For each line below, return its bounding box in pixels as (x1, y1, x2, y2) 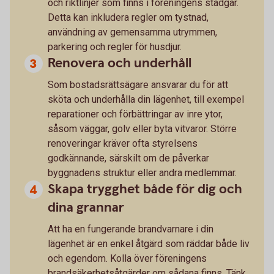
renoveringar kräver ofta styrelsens (48, 137, 198, 149)
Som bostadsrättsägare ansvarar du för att (48, 78, 228, 91)
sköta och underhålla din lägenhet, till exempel (48, 93, 244, 105)
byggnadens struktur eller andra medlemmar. (48, 166, 237, 179)
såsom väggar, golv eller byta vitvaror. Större (48, 122, 237, 135)
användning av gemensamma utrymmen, (48, 26, 217, 38)
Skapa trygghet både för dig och (48, 180, 242, 198)
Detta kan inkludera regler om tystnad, (48, 11, 209, 23)
